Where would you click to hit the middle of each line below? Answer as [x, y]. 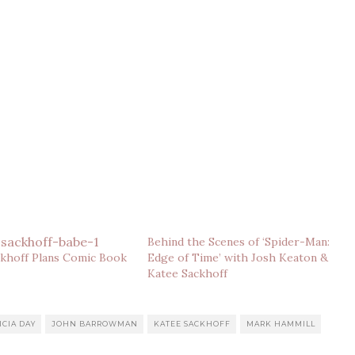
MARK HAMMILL [281, 324]
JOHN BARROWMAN [95, 324]
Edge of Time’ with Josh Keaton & [237, 258]
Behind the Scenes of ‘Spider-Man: [238, 242]
